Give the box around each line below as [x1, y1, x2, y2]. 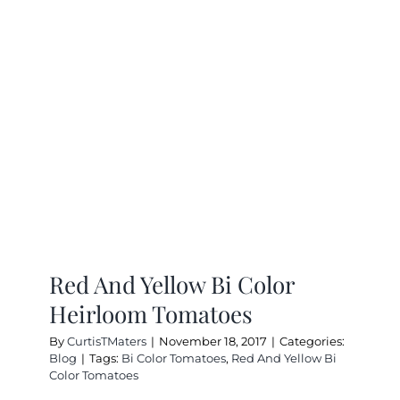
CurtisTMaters [67, 333, 146, 348]
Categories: [279, 333, 345, 348]
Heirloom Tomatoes [49, 297, 253, 329]
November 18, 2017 [159, 333, 267, 348]
